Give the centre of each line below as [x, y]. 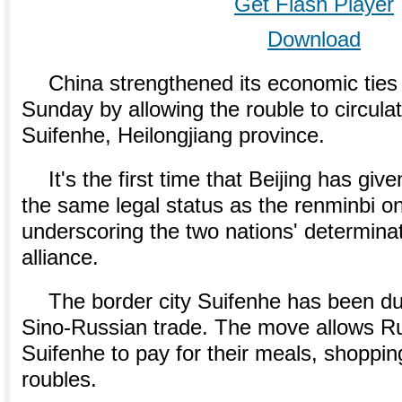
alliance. [60, 258]
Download [314, 39]
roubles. [59, 380]
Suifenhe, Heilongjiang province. [173, 135]
